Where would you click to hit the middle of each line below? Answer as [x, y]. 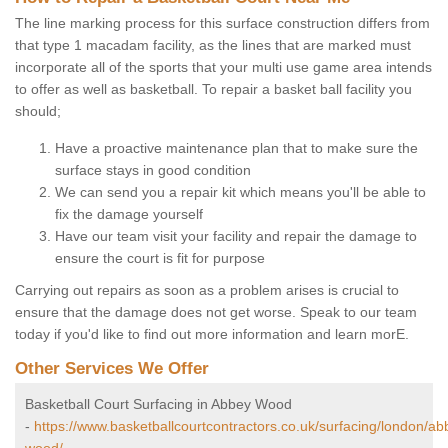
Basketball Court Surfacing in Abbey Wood [158, 404]
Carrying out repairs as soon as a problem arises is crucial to [207, 290]
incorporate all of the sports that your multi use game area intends [223, 67]
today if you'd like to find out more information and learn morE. [212, 334]
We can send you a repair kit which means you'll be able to [240, 192]
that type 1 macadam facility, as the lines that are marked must [213, 45]
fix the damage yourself [129, 214]
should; [38, 111]
